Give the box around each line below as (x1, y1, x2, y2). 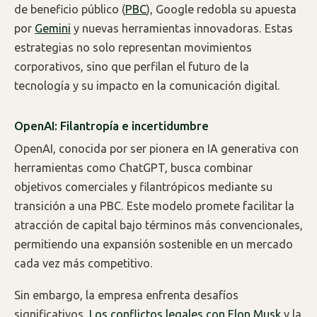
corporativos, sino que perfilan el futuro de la (14, 59, 249, 73)
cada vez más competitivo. (14, 257, 153, 270)
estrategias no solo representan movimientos (14, 40, 252, 54)
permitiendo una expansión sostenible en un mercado (14, 238, 293, 251)
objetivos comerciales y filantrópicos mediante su (14, 180, 272, 194)
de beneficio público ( (14, 2, 125, 16)
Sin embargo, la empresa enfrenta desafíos (14, 288, 238, 301)
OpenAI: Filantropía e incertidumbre (14, 118, 209, 132)
